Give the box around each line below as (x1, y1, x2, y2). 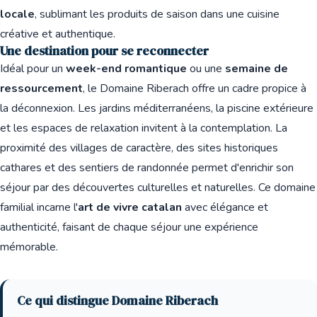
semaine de (225, 61, 288, 76)
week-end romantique (66, 61, 187, 76)
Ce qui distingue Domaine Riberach (17, 292, 218, 309)
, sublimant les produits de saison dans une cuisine (35, 6, 279, 22)
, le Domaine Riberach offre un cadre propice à (83, 81, 306, 96)
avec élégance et (182, 200, 268, 215)
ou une (187, 61, 225, 76)
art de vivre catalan (78, 200, 182, 215)
